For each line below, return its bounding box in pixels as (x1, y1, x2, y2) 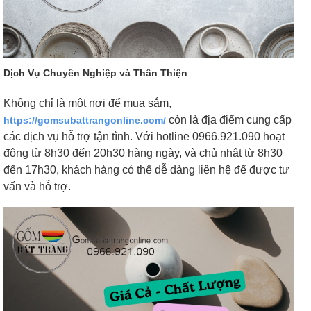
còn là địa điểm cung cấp (166, 113, 292, 126)
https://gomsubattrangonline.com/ (3, 114, 166, 126)
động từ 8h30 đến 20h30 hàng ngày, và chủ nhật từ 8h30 (3, 146, 283, 159)
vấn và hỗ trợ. (3, 180, 71, 192)
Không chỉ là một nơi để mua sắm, (3, 96, 171, 109)
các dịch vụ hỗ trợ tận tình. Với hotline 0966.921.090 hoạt (3, 130, 285, 142)
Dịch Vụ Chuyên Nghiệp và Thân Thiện (3, 67, 187, 78)
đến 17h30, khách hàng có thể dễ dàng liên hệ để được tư (3, 163, 289, 176)
